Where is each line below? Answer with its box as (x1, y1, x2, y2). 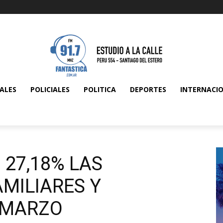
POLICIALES (30, 85, 70, 94)
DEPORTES (130, 85, 166, 94)
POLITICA (84, 85, 116, 94)
